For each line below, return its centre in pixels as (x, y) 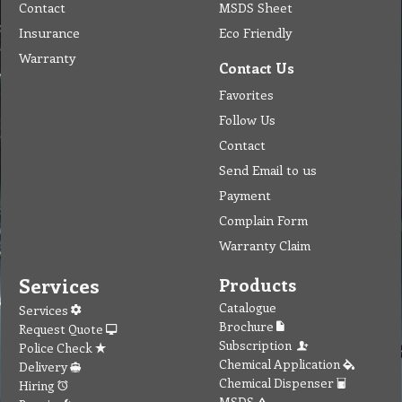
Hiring (38, 385)
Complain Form (263, 219)
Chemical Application (281, 363)
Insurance (49, 32)
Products (258, 284)
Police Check (57, 347)
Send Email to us (268, 169)
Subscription (258, 345)
